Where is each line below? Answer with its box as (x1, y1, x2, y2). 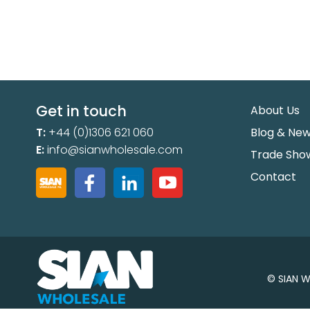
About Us (250, 102, 300, 118)
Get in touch (36, 100, 127, 121)
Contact (250, 168, 296, 185)
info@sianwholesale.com (47, 141, 183, 158)
